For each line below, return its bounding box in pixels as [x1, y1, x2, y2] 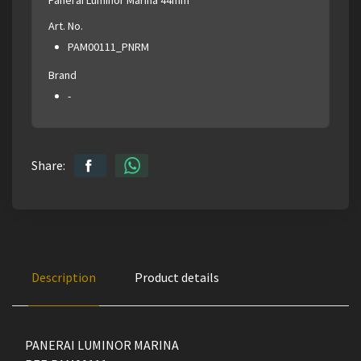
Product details [135, 268, 219, 285]
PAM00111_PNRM [68, 39, 149, 54]
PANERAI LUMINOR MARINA [25, 336, 179, 353]
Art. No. [48, 18, 83, 33]
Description [31, 268, 96, 285]
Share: [31, 156, 65, 173]
